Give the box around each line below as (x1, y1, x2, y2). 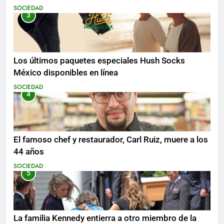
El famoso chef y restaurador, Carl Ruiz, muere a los (13, 134, 208, 144)
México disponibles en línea (13, 67, 118, 77)
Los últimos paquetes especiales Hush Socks (13, 55, 185, 65)
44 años (13, 146, 44, 156)
